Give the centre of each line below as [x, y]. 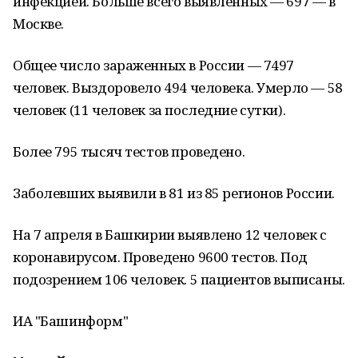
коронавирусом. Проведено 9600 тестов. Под [160, 257]
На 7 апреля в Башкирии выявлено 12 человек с [170, 235]
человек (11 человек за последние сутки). [149, 110]
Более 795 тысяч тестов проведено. [129, 151]
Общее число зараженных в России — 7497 [154, 65]
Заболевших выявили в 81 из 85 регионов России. [174, 193]
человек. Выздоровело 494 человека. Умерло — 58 [178, 88]
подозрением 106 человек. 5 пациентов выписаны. [179, 279]
